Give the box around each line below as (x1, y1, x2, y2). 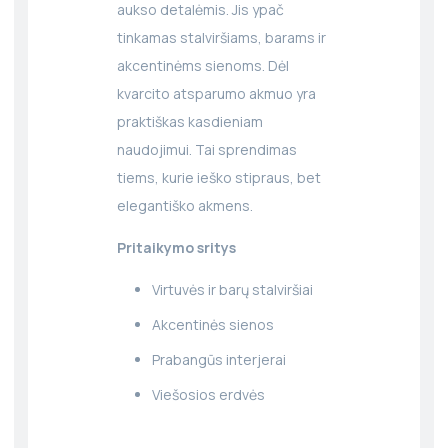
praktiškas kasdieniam (117, 111, 264, 131)
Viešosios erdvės (152, 384, 266, 404)
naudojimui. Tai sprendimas (117, 139, 298, 159)
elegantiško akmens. (117, 195, 254, 215)
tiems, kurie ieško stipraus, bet (117, 167, 322, 187)
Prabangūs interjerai (152, 349, 287, 369)
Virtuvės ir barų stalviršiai (152, 279, 314, 299)
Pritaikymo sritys (117, 237, 237, 257)
